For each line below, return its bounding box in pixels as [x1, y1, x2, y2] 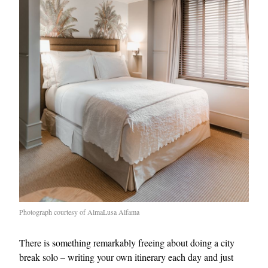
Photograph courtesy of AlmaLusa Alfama [19, 206, 139, 217]
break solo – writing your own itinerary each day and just [19, 250, 233, 263]
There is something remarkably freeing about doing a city [19, 236, 234, 249]
